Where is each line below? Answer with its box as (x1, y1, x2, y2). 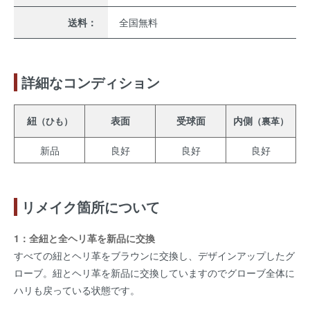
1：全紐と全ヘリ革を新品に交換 (14, 230, 155, 245)
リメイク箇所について (21, 197, 160, 217)
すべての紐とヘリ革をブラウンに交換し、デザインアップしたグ (14, 248, 295, 262)
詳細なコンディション (21, 72, 160, 92)
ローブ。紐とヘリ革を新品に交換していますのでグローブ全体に (14, 265, 295, 280)
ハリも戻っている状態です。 (14, 282, 140, 297)
